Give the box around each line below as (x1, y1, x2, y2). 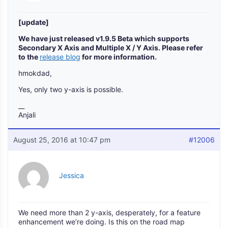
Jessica (59, 171, 84, 180)
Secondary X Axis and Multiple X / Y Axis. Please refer (18, 43, 203, 52)
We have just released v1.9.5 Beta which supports (18, 34, 189, 43)
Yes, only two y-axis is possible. (18, 85, 123, 94)
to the (18, 52, 40, 61)
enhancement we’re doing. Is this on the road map (18, 217, 185, 226)
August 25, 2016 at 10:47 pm (13, 135, 110, 144)
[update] (18, 18, 49, 26)
